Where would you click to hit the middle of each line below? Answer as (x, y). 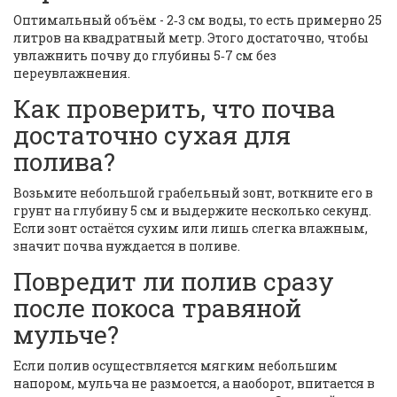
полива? (64, 162)
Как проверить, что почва (175, 109)
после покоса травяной (157, 308)
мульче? (66, 335)
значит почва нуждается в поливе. (127, 246)
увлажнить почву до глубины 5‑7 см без (145, 56)
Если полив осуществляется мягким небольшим (175, 366)
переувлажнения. (72, 74)
